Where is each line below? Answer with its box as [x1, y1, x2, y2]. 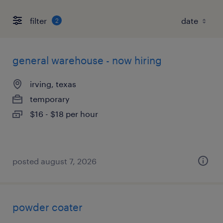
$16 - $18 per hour [30, 109, 98, 118]
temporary [30, 94, 70, 104]
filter [30, 15, 47, 25]
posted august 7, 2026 [12, 156, 97, 166]
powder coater [12, 201, 83, 213]
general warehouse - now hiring [12, 54, 162, 66]
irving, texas [30, 79, 76, 89]
